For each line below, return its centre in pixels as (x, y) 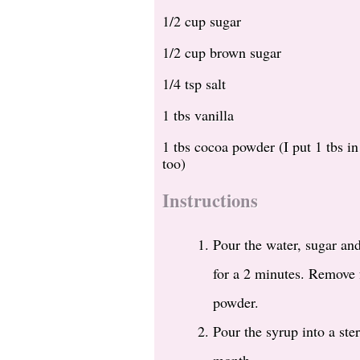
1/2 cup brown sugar (222, 52)
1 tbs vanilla (198, 115)
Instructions (210, 201)
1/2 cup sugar (202, 20)
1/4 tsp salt (194, 83)
